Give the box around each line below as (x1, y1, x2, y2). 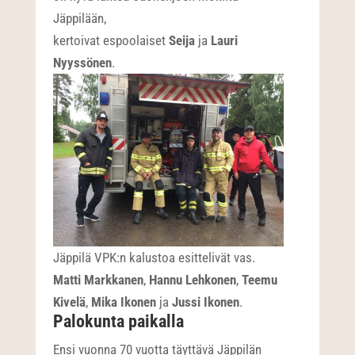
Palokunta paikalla (53, 311, 185, 332)
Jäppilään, (53, 10, 107, 26)
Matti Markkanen (53, 272, 144, 288)
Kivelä (53, 294, 86, 311)
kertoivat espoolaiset (53, 32, 170, 48)
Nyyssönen (53, 54, 113, 71)
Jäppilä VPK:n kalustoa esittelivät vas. (53, 250, 256, 266)
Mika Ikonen (91, 294, 157, 311)
